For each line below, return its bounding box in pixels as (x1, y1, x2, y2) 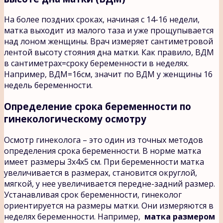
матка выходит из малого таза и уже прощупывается (4, 25, 214, 36)
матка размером (142, 211, 215, 222)
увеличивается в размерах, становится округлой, (4, 167, 197, 178)
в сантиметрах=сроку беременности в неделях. (4, 58, 189, 69)
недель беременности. (4, 80, 93, 91)
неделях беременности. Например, (4, 211, 142, 222)
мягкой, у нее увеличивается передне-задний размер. (4, 178, 215, 189)
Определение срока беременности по (4, 100, 191, 113)
